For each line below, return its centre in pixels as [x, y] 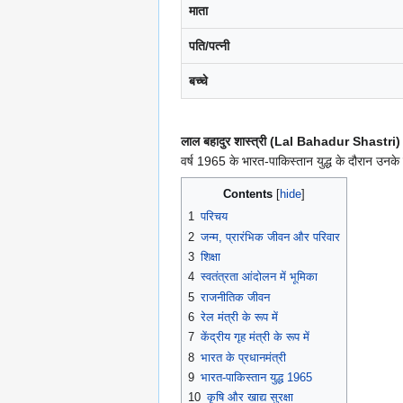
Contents [248, 194]
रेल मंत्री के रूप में [239, 318]
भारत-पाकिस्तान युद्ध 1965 [256, 378]
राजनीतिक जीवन [235, 297]
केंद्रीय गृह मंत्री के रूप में [255, 337]
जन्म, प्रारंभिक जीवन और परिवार [270, 237]
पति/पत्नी [209, 46]
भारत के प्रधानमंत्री [243, 357]
